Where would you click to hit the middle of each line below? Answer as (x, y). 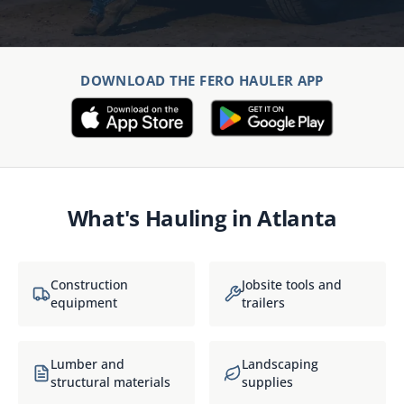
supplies (267, 382)
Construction (89, 285)
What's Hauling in (162, 218)
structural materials (110, 382)
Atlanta (297, 218)
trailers (263, 303)
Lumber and (87, 364)
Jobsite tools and (292, 285)
